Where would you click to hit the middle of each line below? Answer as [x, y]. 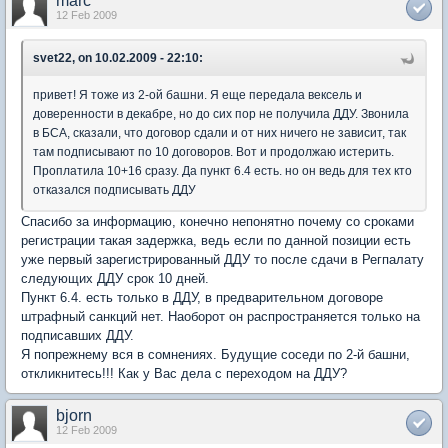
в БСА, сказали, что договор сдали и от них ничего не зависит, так [219, 133]
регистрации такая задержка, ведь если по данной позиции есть [216, 240]
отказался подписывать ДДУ [114, 190]
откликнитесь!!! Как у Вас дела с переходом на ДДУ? [184, 373]
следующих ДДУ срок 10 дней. [115, 278]
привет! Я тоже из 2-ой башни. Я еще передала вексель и [197, 95]
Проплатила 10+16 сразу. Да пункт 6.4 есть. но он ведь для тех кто [222, 171]
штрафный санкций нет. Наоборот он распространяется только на [220, 316]
